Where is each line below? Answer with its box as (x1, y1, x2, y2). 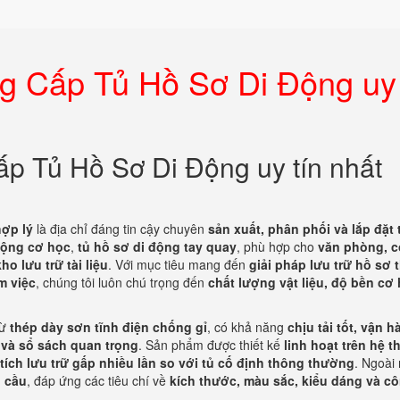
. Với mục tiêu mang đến (108, 255, 249, 273)
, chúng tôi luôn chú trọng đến (36, 273, 208, 291)
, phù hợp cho (237, 237, 318, 255)
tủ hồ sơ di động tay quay (78, 237, 237, 255)
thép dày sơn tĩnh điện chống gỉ (10, 318, 207, 336)
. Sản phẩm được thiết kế (138, 336, 284, 354)
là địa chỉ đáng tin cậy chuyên (33, 220, 208, 237)
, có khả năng (207, 318, 287, 336)
